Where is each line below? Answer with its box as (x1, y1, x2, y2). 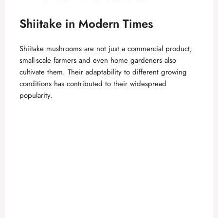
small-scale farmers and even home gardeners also (19, 54, 176, 66)
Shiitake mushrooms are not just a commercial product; (19, 43, 192, 54)
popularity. (19, 90, 53, 101)
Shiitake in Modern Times (19, 15, 153, 32)
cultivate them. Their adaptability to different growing (19, 66, 187, 77)
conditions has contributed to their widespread (19, 78, 166, 89)
